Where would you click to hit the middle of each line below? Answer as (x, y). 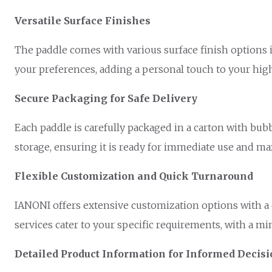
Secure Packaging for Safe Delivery (106, 98)
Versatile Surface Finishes (83, 20)
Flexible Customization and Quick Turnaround (134, 176)
